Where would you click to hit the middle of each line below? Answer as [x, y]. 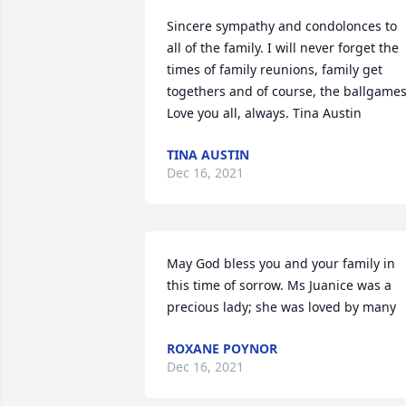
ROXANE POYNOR [222, 348]
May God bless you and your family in [281, 263]
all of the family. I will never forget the [283, 48]
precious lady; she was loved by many [281, 307]
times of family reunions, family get [275, 69]
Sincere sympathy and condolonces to [282, 26]
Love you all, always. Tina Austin [264, 113]
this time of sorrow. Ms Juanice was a [279, 285]
